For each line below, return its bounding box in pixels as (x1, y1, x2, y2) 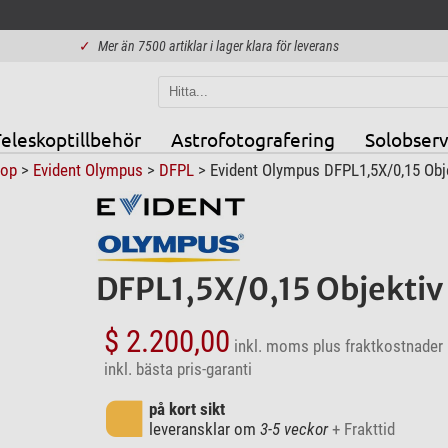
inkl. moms (233, 335, 309, 356)
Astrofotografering (170, 126, 335, 151)
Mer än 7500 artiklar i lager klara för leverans (98, 38, 339, 54)
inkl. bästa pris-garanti (103, 358, 252, 379)
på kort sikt (148, 398, 225, 419)
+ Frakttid (331, 418, 395, 439)
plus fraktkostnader (312, 335, 443, 356)
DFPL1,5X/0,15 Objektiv (95, 269, 443, 308)
